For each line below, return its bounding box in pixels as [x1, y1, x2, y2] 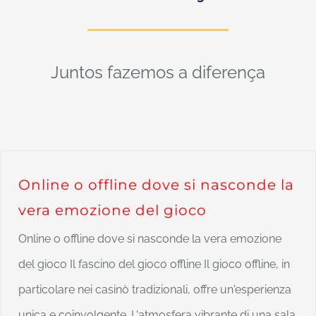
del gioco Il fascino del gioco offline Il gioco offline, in [18, 257, 290, 271]
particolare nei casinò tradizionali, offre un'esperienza [18, 283, 291, 296]
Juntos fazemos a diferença [51, 62, 265, 83]
